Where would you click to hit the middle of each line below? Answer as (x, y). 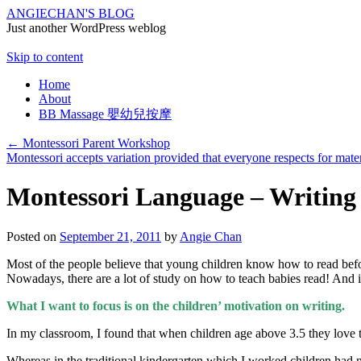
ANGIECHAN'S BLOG (71, 13)
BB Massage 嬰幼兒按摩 (105, 114)
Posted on (31, 236)
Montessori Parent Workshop (95, 143)
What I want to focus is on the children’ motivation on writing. (176, 305)
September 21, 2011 (110, 236)
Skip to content (45, 57)
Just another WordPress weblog (86, 28)
